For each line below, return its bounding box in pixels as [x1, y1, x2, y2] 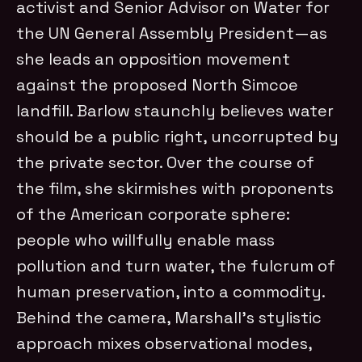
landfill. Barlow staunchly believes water [16, 99, 335, 121]
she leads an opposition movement [16, 48, 291, 69]
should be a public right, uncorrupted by [16, 125, 339, 147]
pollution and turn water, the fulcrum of [16, 255, 336, 276]
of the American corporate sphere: [16, 203, 291, 225]
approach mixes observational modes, [16, 332, 313, 354]
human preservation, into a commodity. [16, 280, 326, 302]
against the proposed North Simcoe [16, 74, 299, 95]
